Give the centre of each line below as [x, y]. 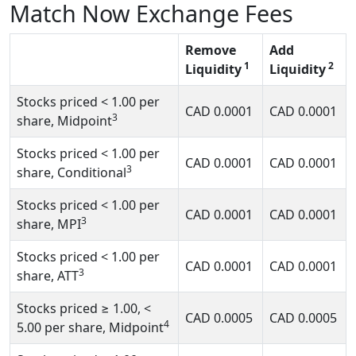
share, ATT [48, 276]
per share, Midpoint [103, 327]
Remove [211, 50]
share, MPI [49, 224]
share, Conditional [72, 172]
